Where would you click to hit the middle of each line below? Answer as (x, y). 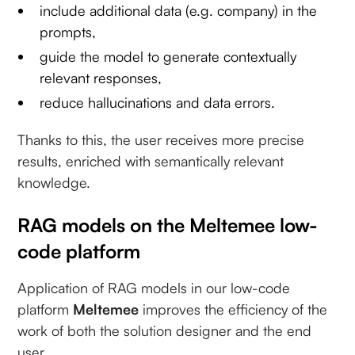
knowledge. (54, 182)
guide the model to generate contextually (168, 56)
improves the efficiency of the (233, 309)
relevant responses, (101, 77)
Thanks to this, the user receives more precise (161, 139)
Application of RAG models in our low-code (154, 287)
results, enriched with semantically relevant (151, 160)
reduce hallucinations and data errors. (158, 102)
